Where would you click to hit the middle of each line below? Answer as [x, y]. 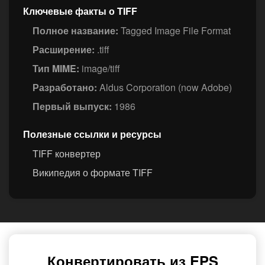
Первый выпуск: [72, 106]
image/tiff [100, 69]
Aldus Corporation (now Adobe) [164, 88]
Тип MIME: [56, 69]
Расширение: [64, 50]
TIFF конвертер [67, 154]
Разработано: [65, 88]
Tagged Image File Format [174, 31]
